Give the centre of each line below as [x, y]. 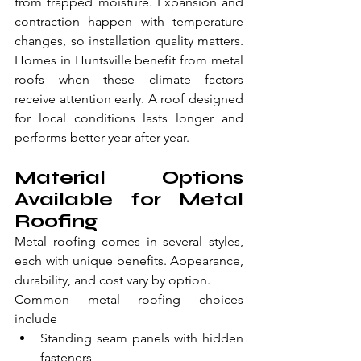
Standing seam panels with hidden [142, 338]
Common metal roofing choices [129, 300]
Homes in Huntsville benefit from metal [129, 60]
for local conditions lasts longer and [129, 118]
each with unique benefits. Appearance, [129, 261]
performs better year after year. [102, 138]
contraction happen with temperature [129, 22]
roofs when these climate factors [129, 80]
